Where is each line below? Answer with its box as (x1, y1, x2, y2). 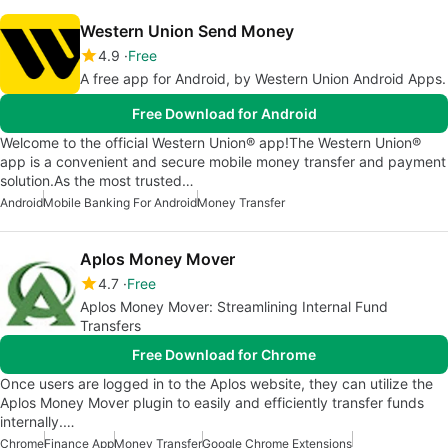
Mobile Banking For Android (43, 195, 197, 211)
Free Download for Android (131, 105, 317, 123)
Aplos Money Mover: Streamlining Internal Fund (80, 298, 388, 316)
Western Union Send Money (80, 21, 294, 42)
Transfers (80, 317, 141, 335)
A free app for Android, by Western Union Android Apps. (80, 70, 446, 88)
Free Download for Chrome (132, 346, 316, 364)
